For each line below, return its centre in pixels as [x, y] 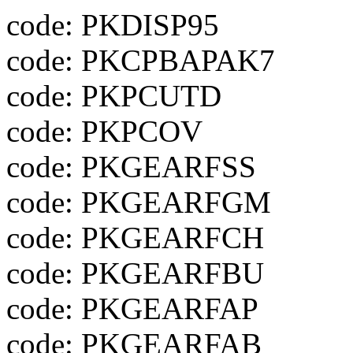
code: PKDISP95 [113, 25]
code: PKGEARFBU [135, 273]
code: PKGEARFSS [131, 167]
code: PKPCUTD [114, 96]
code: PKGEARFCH [135, 238]
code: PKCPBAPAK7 [141, 60]
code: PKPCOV [104, 131]
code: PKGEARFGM [139, 202]
